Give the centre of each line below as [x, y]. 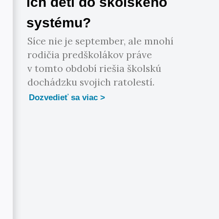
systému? [59, 23]
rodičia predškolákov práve [90, 55]
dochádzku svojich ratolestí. [91, 82]
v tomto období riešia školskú [95, 69]
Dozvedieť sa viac [64, 98]
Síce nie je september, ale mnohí [101, 41]
